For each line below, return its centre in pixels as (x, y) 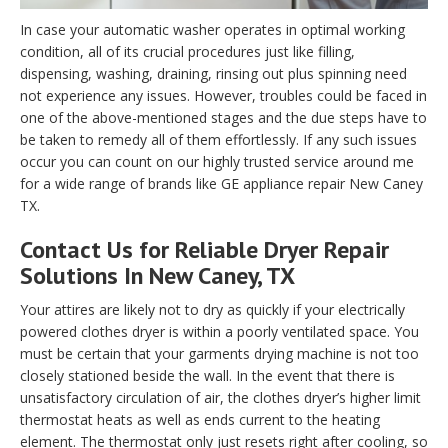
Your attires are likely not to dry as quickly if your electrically (212, 310)
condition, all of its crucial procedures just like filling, (187, 52)
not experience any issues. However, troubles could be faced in (223, 96)
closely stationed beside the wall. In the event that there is (207, 376)
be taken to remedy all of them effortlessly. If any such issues (218, 140)
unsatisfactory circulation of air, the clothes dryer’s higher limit (220, 398)
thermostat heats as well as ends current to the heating (200, 420)
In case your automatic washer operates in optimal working (212, 30)
